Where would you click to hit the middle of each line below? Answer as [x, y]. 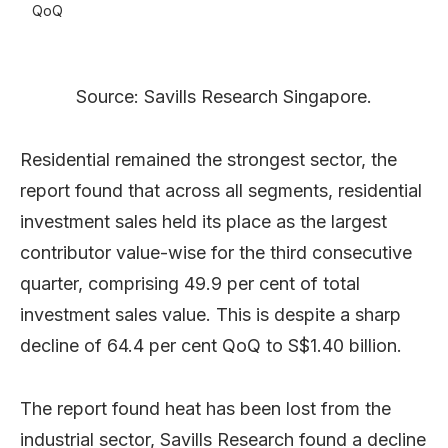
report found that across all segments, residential [221, 190]
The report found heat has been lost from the [205, 408]
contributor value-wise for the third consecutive [216, 252]
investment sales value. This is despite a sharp [210, 314]
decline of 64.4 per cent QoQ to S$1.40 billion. [211, 345]
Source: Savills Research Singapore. [224, 96]
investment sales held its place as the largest [203, 221]
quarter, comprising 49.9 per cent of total [190, 283]
